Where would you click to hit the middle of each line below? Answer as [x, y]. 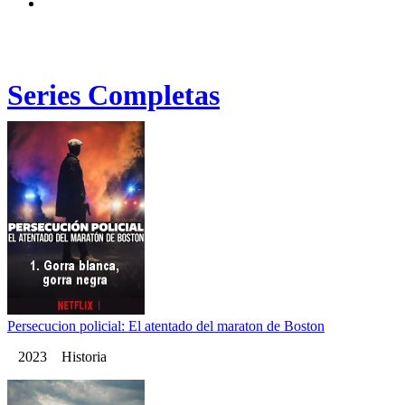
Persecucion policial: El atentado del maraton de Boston [166, 326]
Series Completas [113, 95]
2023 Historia [57, 357]
